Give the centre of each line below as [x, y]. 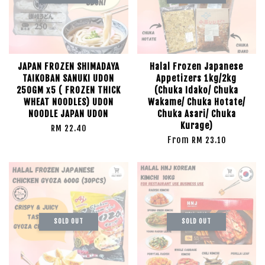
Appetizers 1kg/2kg [197, 78]
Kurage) [196, 126]
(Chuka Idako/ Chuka [197, 90]
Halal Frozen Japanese [197, 67]
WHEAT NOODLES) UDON [68, 102]
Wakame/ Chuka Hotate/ [196, 102]
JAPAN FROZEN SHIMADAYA [68, 67]
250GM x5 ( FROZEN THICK [68, 90]
